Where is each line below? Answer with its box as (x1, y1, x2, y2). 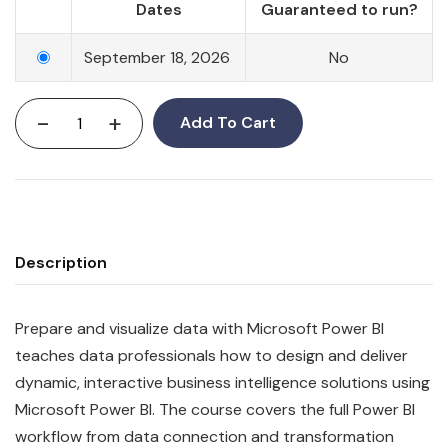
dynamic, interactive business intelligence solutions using (15, 372, 430, 394)
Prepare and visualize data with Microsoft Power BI (15, 318, 384, 340)
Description (15, 252, 107, 274)
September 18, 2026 (84, 47, 230, 69)
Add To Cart (180, 112, 277, 134)
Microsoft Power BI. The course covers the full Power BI (15, 399, 415, 421)
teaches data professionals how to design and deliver (15, 345, 408, 367)
